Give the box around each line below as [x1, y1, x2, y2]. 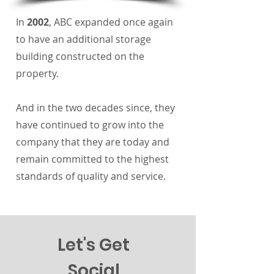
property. [16, 67, 59, 80]
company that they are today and [16, 135, 169, 149]
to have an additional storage [16, 32, 151, 46]
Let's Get [57, 233, 130, 257]
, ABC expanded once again [49, 15, 173, 29]
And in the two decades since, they [16, 101, 175, 114]
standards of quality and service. [16, 169, 166, 183]
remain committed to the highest [16, 152, 169, 166]
